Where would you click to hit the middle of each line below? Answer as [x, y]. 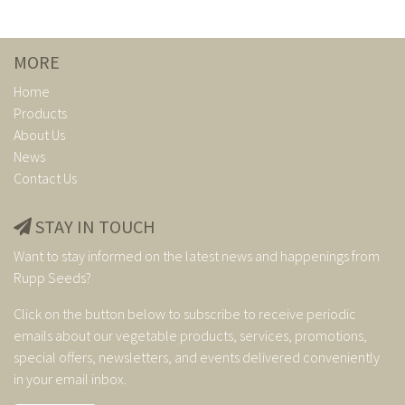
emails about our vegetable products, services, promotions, [190, 335]
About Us [39, 134]
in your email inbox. [70, 378]
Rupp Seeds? [52, 277]
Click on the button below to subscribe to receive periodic [185, 313]
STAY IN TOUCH [94, 226]
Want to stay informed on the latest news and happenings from [197, 255]
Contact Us [45, 178]
